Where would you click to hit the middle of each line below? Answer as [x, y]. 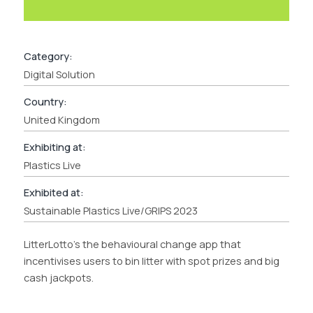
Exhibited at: [53, 192]
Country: [45, 101]
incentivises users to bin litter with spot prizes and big [151, 261]
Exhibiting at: [54, 147]
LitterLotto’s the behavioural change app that [132, 244]
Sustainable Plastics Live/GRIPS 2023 [110, 210]
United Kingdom [61, 119]
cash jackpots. [58, 277]
